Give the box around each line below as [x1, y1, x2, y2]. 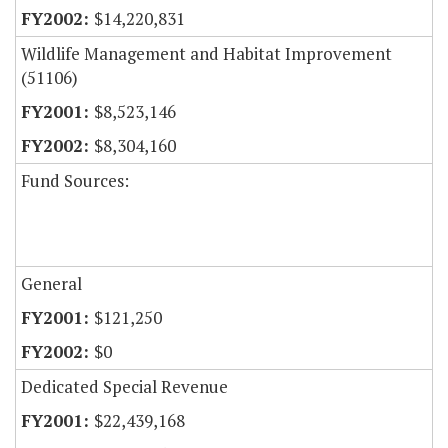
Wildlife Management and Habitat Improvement [21, 42, 392, 66]
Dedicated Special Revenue [21, 375, 228, 399]
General [21, 272, 82, 296]
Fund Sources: [21, 169, 129, 193]
